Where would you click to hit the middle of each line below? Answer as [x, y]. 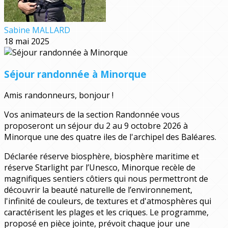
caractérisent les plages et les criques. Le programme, [106, 212]
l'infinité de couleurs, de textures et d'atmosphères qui [108, 201]
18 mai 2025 [27, 41]
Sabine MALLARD [37, 30]
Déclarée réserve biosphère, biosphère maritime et [102, 156]
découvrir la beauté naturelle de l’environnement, [98, 190]
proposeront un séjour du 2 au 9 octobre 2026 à [96, 126]
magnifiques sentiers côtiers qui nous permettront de [106, 179]
